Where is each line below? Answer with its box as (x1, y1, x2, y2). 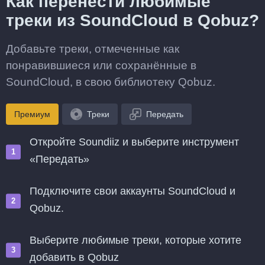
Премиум (14, 109, 50, 119)
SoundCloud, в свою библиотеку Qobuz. (6, 76, 215, 88)
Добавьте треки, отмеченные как (6, 43, 179, 55)
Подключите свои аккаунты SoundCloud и (30, 185, 235, 197)
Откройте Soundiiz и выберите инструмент (30, 136, 239, 148)
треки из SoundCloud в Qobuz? (6, 11, 259, 30)
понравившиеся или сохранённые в (6, 59, 196, 72)
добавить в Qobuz (30, 251, 119, 263)
